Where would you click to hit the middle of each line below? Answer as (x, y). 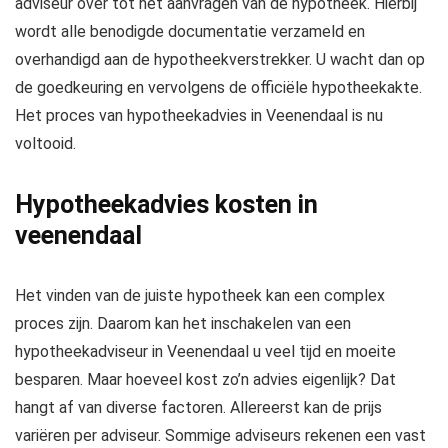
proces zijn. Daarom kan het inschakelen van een (183, 324)
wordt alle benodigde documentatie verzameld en (190, 32)
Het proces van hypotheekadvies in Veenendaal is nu (199, 116)
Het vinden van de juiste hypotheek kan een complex (200, 296)
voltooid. (45, 144)
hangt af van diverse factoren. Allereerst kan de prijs (198, 408)
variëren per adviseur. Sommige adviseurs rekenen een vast (220, 436)
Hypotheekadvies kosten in (166, 205)
